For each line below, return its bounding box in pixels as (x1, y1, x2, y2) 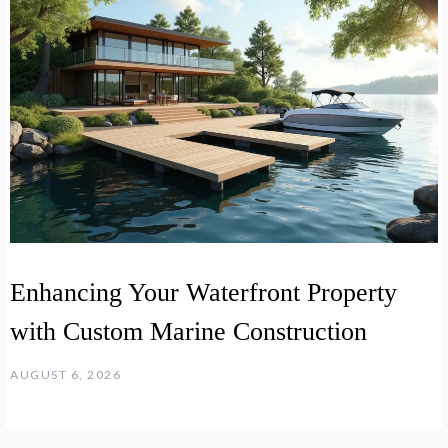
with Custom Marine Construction (10, 316, 367, 346)
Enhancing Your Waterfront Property (10, 277, 397, 307)
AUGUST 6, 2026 (10, 366, 121, 382)
